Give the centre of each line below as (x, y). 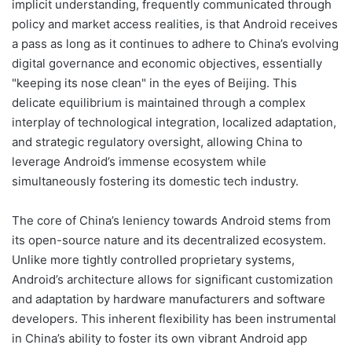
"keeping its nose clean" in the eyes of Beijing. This (154, 82)
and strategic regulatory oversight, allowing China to (157, 141)
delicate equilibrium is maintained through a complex (159, 102)
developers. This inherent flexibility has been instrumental (174, 318)
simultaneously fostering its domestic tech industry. (155, 181)
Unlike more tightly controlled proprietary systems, (153, 259)
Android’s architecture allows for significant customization (172, 279)
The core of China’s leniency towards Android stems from (171, 220)
